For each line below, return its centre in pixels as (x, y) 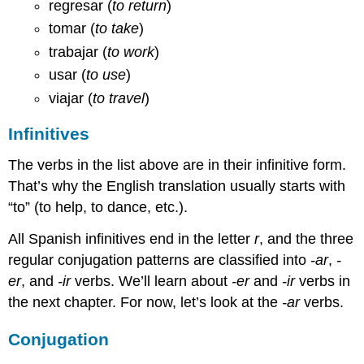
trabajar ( (78, 52)
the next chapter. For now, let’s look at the (145, 302)
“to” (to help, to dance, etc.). (98, 208)
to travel (118, 98)
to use (106, 75)
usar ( (67, 75)
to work (130, 52)
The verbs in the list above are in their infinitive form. (178, 165)
